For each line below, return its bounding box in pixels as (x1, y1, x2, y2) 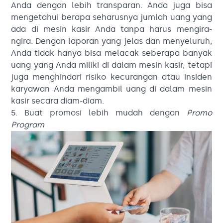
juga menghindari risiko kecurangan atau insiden (11, 72, 212, 82)
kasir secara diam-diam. (11, 96, 105, 106)
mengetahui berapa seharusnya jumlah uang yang (11, 12, 212, 22)
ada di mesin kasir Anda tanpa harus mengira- (11, 24, 212, 34)
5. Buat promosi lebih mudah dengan (11, 108, 187, 118)
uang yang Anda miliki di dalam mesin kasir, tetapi (11, 60, 212, 70)
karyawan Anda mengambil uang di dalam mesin (11, 84, 212, 94)
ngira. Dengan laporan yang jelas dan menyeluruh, (11, 36, 212, 46)
